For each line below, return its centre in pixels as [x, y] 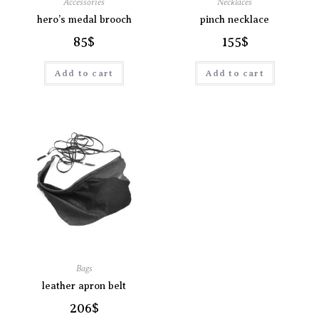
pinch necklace [235, 19]
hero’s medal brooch [84, 19]
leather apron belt [84, 286]
